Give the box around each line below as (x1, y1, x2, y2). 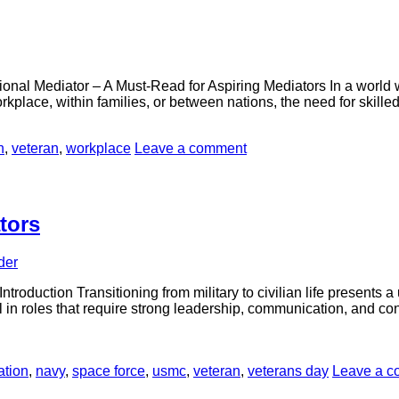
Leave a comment (134, 140, 247, 156)
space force (72, 362, 145, 379)
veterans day (248, 362, 329, 379)
